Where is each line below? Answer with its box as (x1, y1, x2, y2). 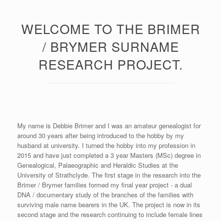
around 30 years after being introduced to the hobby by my (17, 130, 184, 140)
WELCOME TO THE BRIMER (21, 19, 200, 37)
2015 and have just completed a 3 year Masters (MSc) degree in (17, 150, 201, 160)
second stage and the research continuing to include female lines (17, 209, 203, 219)
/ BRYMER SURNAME (42, 37, 179, 55)
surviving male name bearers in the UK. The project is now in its (17, 199, 200, 209)
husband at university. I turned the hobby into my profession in (17, 140, 195, 150)
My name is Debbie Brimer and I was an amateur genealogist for (17, 120, 201, 130)
